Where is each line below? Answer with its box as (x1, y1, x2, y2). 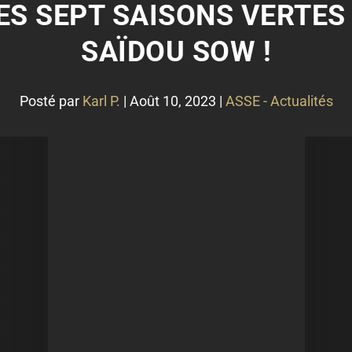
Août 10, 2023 (129, 93, 216, 109)
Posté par (19, 93, 82, 109)
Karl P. (82, 93, 120, 109)
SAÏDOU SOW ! (81, 35, 271, 68)
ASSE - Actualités (225, 93, 333, 109)
